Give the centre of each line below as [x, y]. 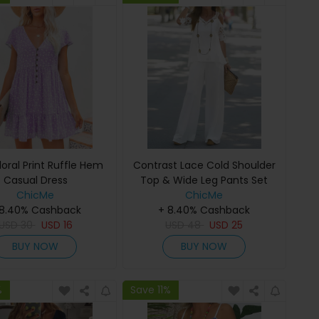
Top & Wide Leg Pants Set [204, 180]
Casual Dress [35, 180]
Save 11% [151, 290]
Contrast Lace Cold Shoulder [204, 165]
